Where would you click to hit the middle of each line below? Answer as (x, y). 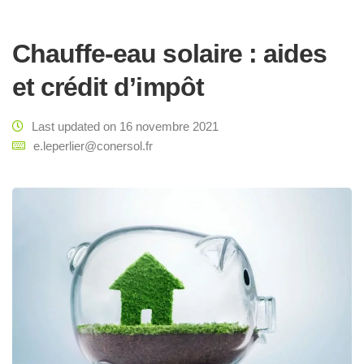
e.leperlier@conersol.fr (93, 146)
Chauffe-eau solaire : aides (170, 54)
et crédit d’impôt (108, 87)
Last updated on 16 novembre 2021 (125, 126)
